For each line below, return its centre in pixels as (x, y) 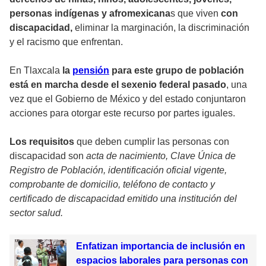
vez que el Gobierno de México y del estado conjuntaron (128, 99)
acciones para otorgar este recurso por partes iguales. (122, 113)
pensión (91, 70)
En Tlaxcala (35, 70)
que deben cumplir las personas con (153, 141)
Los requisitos (43, 141)
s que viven (196, 13)
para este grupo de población (177, 70)
